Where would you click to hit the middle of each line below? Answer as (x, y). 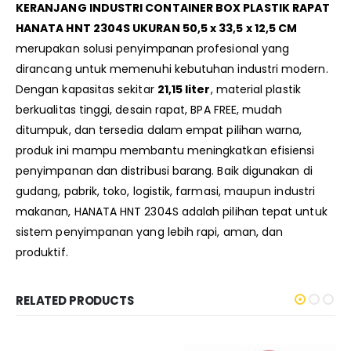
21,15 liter (184, 90)
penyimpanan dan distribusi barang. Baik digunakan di (164, 171)
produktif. (42, 253)
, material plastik (255, 90)
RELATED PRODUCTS (75, 301)
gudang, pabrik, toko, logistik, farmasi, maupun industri (165, 192)
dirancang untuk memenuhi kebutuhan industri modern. (172, 69)
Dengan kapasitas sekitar (87, 90)
